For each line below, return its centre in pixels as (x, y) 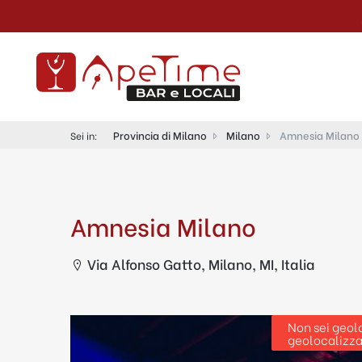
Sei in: (85, 135)
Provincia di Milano (160, 135)
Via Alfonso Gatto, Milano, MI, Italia (201, 264)
